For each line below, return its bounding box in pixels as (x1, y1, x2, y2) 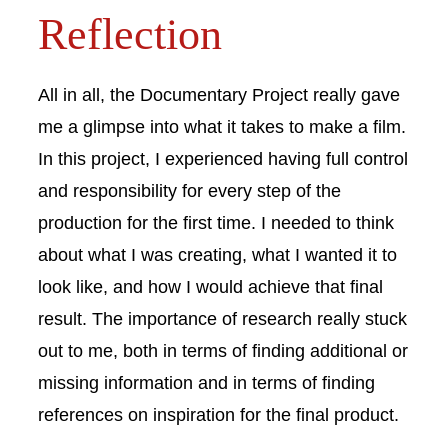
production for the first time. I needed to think (38, 211, 394, 233)
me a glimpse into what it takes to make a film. (38, 115, 406, 137)
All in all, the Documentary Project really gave (38, 83, 400, 105)
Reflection (38, 9, 222, 59)
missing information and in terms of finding (38, 371, 375, 393)
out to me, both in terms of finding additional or (38, 339, 408, 361)
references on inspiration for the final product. (38, 403, 399, 425)
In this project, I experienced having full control (38, 147, 408, 169)
